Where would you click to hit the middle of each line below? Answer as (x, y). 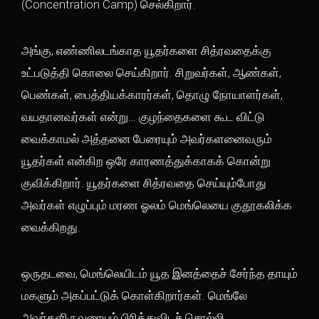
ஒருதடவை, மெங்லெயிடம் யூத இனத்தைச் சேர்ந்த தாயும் (159, 273)
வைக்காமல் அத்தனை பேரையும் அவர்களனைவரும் (147, 139)
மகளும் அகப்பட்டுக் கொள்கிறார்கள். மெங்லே (134, 296)
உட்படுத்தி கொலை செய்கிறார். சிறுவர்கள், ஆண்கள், (151, 73)
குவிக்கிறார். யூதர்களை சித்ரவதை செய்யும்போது (144, 183)
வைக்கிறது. (51, 227)
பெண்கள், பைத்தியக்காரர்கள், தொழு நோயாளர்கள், (152, 95)
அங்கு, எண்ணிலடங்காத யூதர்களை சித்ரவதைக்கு (146, 51)
